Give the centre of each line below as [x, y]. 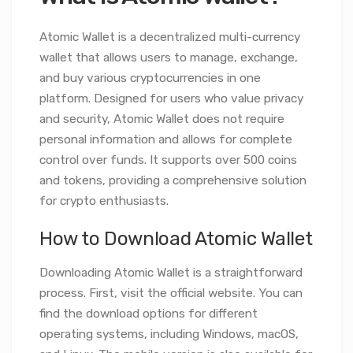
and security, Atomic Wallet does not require [162, 119]
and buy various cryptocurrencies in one [150, 78]
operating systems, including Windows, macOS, [169, 334]
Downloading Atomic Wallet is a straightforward [171, 272]
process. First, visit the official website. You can [171, 293]
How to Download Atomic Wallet [176, 238]
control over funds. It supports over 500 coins [168, 160]
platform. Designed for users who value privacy [171, 98]
